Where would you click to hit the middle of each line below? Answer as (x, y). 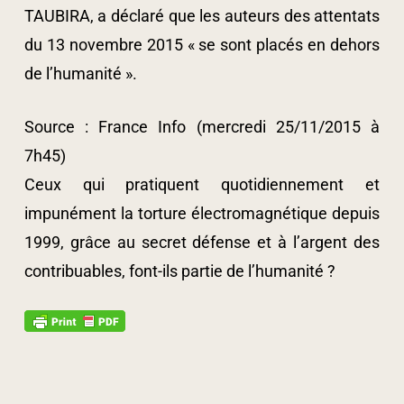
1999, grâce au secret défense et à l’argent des (202, 242)
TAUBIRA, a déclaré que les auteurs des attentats (202, 16)
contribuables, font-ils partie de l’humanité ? (179, 271)
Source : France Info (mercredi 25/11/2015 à (202, 127)
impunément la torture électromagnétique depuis (202, 213)
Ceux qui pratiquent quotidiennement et (202, 184)
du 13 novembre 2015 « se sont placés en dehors (202, 45)
